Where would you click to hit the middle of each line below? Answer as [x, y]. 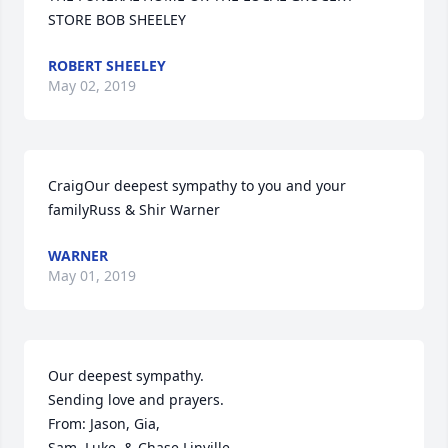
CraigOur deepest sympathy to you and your [197, 186]
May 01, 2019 [92, 276]
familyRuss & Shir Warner [134, 210]
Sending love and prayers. [136, 400]
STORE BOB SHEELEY [117, 20]
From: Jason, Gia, [106, 424]
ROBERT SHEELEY [107, 66]
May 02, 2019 [92, 86]
